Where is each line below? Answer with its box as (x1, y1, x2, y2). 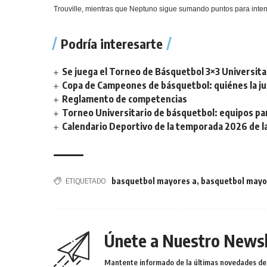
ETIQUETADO (66, 176, 106, 185)
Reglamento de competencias (61, 93, 187, 105)
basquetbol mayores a (111, 176, 197, 186)
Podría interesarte (61, 35, 163, 52)
